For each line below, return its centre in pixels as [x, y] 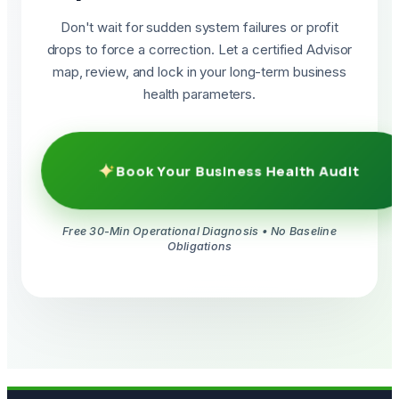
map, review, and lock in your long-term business [199, 72]
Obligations [199, 246]
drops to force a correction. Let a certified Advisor [199, 49]
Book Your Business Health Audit [238, 172]
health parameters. [199, 94]
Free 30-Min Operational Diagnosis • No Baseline [199, 231]
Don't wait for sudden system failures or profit [199, 27]
